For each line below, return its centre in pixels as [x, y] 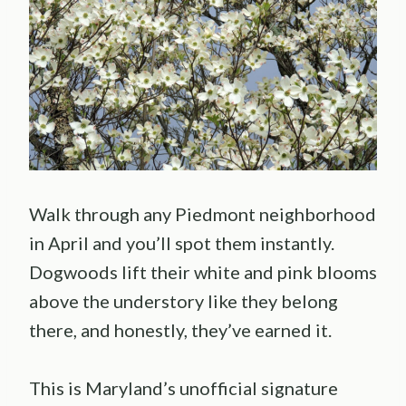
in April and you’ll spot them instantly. [182, 243]
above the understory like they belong [184, 301]
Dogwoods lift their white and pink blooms [203, 272]
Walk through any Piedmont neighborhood [203, 214]
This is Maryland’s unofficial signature [184, 388]
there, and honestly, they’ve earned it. [180, 330]
